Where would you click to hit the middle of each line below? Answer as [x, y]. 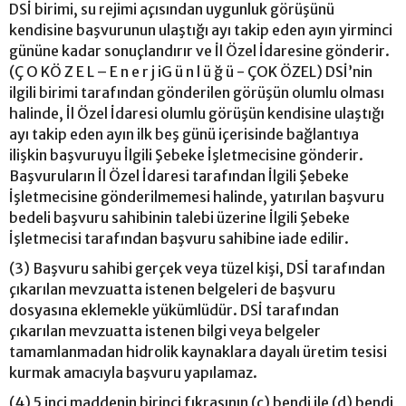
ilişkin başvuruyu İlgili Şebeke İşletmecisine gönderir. [186, 155]
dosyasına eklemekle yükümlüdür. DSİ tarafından [174, 309]
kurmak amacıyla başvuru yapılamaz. [133, 372]
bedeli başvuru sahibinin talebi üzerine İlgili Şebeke [179, 217]
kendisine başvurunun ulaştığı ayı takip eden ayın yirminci [201, 29]
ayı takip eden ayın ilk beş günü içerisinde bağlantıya [184, 134]
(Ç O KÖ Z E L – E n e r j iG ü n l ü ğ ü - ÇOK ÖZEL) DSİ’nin [191, 71]
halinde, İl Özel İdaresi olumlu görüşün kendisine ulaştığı [197, 113]
